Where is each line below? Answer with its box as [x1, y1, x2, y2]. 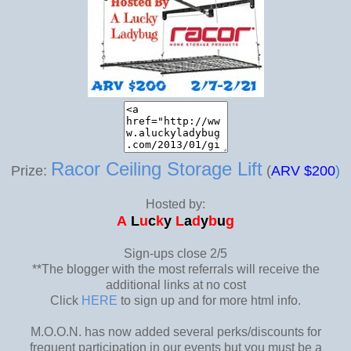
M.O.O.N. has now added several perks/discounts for [30, 324, 321, 338]
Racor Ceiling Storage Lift [51, 157, 262, 179]
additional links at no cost [105, 277, 246, 291]
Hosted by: [146, 197, 205, 211]
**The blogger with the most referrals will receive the [31, 262, 320, 276]
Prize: [11, 162, 47, 179]
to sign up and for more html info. [118, 293, 301, 307]
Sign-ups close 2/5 [124, 246, 227, 260]
